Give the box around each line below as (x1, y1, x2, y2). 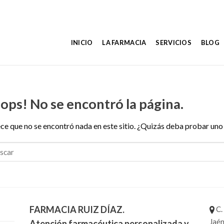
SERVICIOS (155, 38, 191, 46)
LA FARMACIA (102, 38, 146, 46)
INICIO (70, 38, 93, 46)
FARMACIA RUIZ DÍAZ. (29, 204, 124, 215)
